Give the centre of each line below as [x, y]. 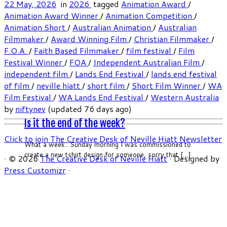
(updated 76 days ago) [89, 109]
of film [18, 86]
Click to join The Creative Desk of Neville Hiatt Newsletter [113, 139]
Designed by [197, 159]
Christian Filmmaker [173, 39]
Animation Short [36, 27]
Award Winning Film [90, 39]
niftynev [30, 109]
